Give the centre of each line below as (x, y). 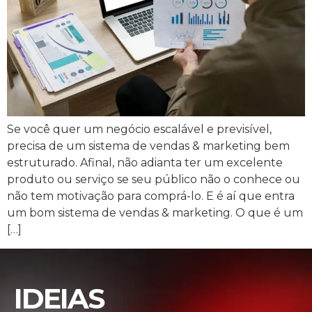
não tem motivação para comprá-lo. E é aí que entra (151, 196)
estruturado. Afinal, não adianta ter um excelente (145, 163)
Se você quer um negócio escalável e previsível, (139, 130)
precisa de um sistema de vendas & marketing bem (148, 146)
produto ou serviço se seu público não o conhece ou (154, 180)
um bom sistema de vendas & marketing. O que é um (155, 213)
